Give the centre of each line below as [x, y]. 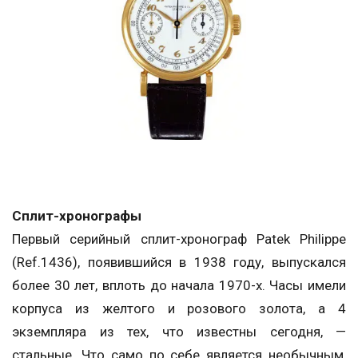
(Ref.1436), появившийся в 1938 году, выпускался [179, 263]
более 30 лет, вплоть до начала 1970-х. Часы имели [179, 286]
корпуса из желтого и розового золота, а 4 [179, 309]
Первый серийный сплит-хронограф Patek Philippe [179, 239]
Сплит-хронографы [77, 216]
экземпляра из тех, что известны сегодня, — [179, 332]
